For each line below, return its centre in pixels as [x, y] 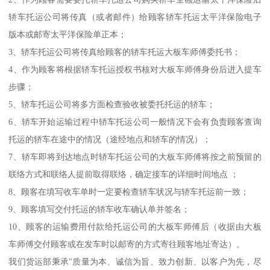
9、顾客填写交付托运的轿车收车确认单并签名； [99, 209]
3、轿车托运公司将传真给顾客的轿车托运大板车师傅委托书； [125, 52]
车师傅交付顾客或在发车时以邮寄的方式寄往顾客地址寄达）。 [127, 244]
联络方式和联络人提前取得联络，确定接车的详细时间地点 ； [124, 174]
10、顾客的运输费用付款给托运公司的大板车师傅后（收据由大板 [135, 227]
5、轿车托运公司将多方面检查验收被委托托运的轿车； [112, 105]
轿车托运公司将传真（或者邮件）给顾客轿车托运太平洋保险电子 [135, 17]
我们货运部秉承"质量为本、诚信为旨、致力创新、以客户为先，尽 [135, 262]
